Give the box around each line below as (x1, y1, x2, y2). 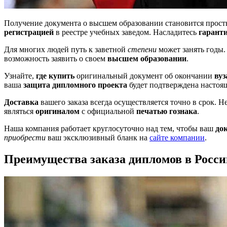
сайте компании (149, 133, 205, 142)
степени (128, 45, 157, 54)
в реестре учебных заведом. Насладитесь (54, 27, 199, 36)
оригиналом (35, 106, 80, 116)
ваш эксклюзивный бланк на (46, 133, 149, 142)
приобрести (4, 133, 46, 142)
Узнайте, (4, 71, 36, 80)
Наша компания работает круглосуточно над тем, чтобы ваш (4, 124, 215, 133)
